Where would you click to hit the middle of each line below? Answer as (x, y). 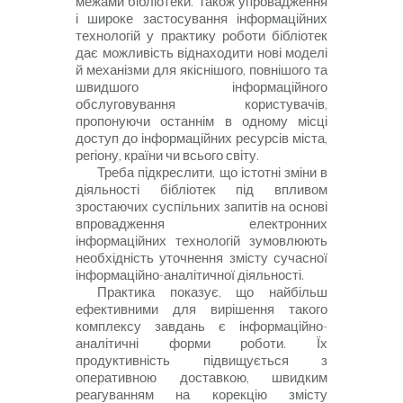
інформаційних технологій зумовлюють (201, 241)
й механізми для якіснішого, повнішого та (201, 70)
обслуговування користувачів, (201, 104)
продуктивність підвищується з (201, 361)
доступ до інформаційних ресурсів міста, (201, 139)
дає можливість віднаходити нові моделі (201, 53)
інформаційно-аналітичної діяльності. (190, 275)
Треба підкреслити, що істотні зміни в (212, 173)
